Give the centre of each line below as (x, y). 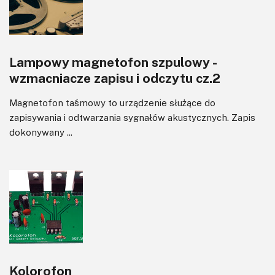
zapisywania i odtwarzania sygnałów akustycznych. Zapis (132, 117)
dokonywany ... (41, 132)
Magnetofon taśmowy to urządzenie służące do (112, 102)
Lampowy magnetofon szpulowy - (113, 62)
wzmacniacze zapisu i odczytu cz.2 (115, 78)
